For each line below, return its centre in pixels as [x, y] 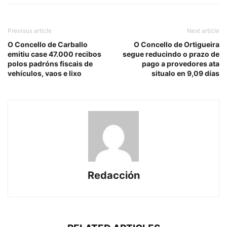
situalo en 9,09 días [185, 73]
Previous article [30, 31]
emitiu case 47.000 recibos [54, 54]
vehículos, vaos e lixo [45, 73]
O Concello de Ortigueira [177, 44]
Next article [203, 31]
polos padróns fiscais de [50, 64]
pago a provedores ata [181, 64]
